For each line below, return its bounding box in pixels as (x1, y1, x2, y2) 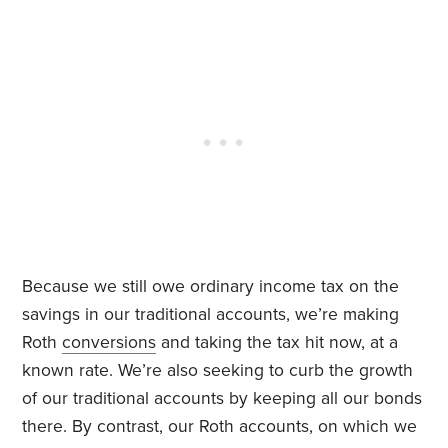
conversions (62, 332, 157, 354)
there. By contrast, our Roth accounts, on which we (22, 416, 418, 438)
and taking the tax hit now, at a (156, 332, 399, 354)
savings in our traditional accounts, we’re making (22, 304, 400, 326)
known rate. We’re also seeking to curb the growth (22, 360, 414, 382)
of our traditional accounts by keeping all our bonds (22, 388, 423, 410)
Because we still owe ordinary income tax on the (22, 276, 400, 298)
